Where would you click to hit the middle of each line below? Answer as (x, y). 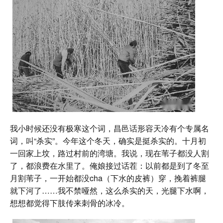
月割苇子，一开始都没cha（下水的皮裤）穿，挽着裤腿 (108, 178)
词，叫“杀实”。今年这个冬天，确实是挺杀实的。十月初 (108, 141)
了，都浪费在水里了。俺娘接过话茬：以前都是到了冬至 (110, 166)
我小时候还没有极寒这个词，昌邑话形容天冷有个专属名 (110, 128)
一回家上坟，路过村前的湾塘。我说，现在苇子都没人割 (110, 153)
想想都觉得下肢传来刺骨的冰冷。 (70, 203)
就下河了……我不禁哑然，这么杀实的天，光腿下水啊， (110, 191)
